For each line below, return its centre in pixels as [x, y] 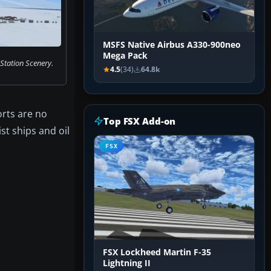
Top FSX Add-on [140, 121]
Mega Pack [125, 56]
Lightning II [127, 263]
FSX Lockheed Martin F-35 [157, 253]
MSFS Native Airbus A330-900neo [172, 45]
